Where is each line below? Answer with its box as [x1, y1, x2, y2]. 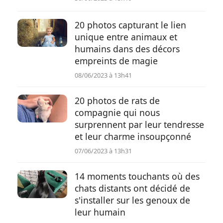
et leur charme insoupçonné [75, 130, 191, 142]
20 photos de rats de [75, 95, 160, 107]
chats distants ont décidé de [75, 182, 190, 194]
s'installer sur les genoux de [75, 194, 190, 206]
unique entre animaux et [75, 31, 177, 43]
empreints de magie [75, 55, 158, 67]
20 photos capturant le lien [75, 19, 186, 31]
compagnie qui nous [75, 107, 160, 118]
